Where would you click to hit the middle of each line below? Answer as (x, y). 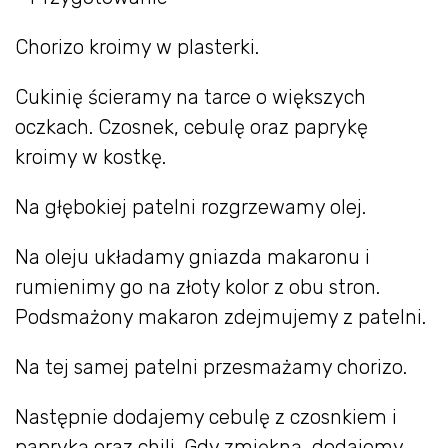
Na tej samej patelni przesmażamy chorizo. (211, 367)
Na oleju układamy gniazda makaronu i (192, 257)
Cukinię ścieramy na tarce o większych (190, 97)
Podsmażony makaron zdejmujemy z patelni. (220, 317)
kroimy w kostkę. (90, 157)
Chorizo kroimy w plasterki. (137, 47)
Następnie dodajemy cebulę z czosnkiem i (206, 417)
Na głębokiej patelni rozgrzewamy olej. (190, 207)
